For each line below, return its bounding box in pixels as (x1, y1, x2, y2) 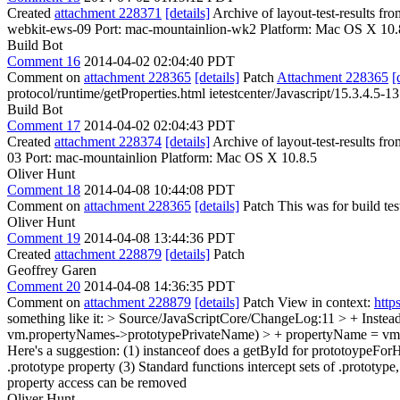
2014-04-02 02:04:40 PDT (84, 54, 235, 69)
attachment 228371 (54, 5, 162, 21)
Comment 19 (7, 230, 80, 246)
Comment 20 (7, 279, 80, 294)
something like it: (7, 311, 107, 326)
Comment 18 (7, 182, 80, 197)
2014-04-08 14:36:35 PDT (84, 279, 235, 294)
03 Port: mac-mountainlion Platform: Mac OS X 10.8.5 (7, 150, 317, 165)
